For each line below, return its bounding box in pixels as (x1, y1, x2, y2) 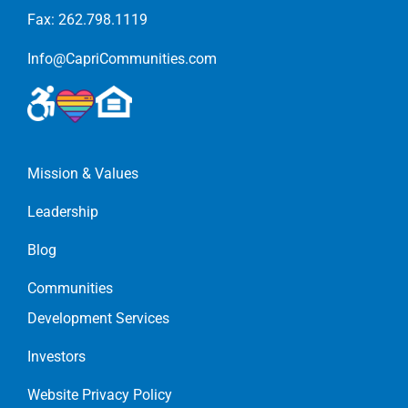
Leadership (27, 203, 98, 221)
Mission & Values (27, 165, 138, 183)
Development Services (27, 310, 169, 328)
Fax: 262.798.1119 (27, 11, 148, 29)
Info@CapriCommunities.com (27, 50, 217, 68)
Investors (27, 348, 86, 366)
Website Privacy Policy (27, 386, 172, 404)
